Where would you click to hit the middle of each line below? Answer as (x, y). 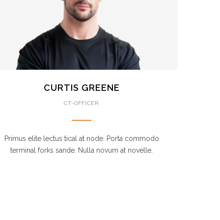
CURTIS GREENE (82, 88)
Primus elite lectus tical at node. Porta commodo (82, 138)
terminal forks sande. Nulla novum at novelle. (82, 150)
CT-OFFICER (82, 103)
